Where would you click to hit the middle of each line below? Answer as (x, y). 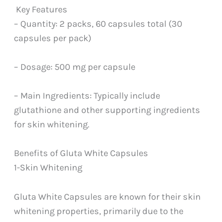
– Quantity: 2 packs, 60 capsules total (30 (98, 24)
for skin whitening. (52, 125)
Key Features (41, 9)
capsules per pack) (53, 38)
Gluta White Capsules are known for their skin (108, 196)
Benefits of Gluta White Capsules (81, 153)
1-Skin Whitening (48, 168)
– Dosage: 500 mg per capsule (75, 67)
